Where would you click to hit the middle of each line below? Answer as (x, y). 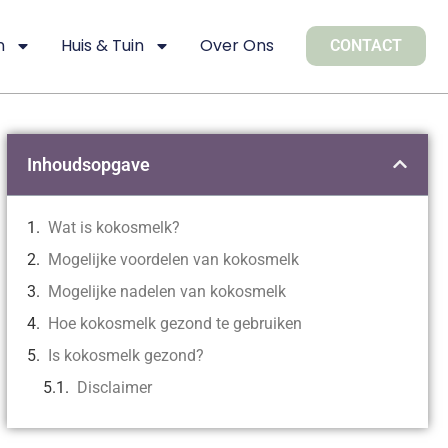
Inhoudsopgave (88, 164)
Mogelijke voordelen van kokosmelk (173, 259)
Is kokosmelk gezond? (125, 355)
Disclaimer (114, 387)
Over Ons (237, 46)
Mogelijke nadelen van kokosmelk (166, 291)
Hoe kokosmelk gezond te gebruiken (174, 323)
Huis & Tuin (103, 46)
